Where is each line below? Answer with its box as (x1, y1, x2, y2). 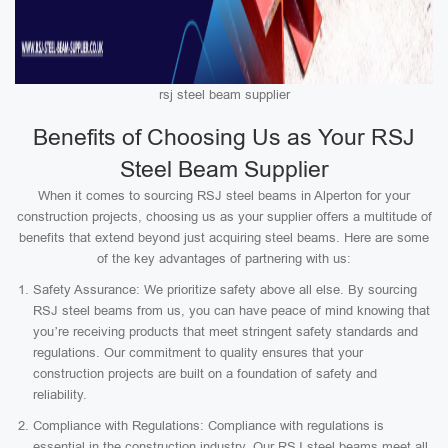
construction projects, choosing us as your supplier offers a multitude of (16, 209, 432, 224)
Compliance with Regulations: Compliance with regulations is (33, 418, 384, 433)
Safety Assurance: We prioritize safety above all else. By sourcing (33, 282, 417, 297)
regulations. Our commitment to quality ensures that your (33, 345, 363, 360)
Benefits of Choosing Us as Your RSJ (33, 124, 415, 150)
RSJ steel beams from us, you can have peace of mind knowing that (33, 303, 430, 318)
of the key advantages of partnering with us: (97, 251, 351, 266)
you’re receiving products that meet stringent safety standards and (33, 324, 418, 339)
